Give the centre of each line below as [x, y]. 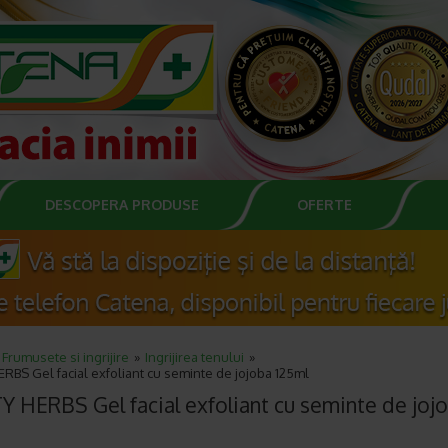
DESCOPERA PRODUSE [122, 204]
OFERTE [324, 204]
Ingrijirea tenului [194, 357]
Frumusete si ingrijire [65, 357]
